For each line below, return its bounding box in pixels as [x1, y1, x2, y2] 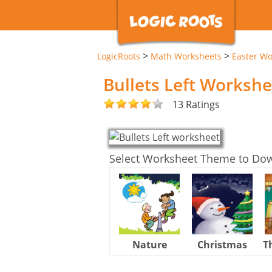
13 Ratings [172, 97, 220, 111]
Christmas [197, 237, 247, 251]
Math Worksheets [151, 50, 222, 62]
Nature [132, 237, 167, 251]
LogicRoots [97, 50, 140, 62]
